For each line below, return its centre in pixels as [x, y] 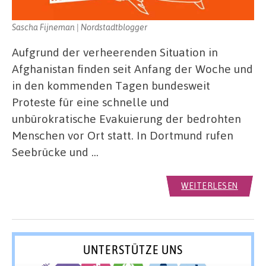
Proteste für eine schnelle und [91, 102]
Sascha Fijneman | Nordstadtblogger [80, 27]
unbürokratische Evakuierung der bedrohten [126, 119]
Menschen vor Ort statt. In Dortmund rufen [123, 135]
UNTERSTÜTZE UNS [133, 249]
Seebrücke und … [55, 152]
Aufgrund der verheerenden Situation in [115, 52]
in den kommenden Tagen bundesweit [111, 85]
